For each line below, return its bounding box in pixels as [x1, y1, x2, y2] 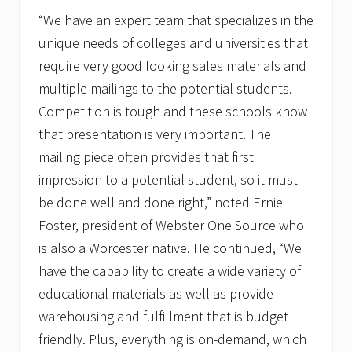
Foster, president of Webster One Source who [38, 216, 304, 235]
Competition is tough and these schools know [38, 102, 307, 121]
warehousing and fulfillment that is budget [38, 307, 288, 326]
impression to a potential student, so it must [38, 170, 298, 189]
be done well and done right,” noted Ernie [38, 193, 283, 212]
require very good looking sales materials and [38, 57, 306, 75]
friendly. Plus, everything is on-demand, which [38, 330, 306, 349]
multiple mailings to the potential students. [38, 79, 292, 98]
